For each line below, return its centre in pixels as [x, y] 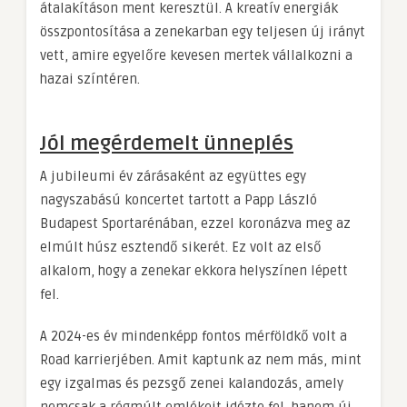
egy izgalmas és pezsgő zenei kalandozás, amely [192, 383]
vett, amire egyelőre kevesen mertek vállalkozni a [196, 55]
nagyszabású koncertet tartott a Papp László [179, 199]
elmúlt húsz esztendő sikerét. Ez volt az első [181, 247]
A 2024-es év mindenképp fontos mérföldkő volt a [194, 336]
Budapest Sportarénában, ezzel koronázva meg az [195, 223]
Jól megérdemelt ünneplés [167, 143]
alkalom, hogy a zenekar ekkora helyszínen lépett [194, 270]
